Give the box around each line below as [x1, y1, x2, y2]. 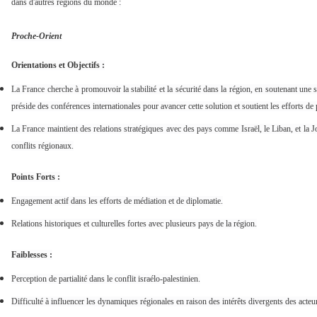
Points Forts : [11, 172, 60, 183]
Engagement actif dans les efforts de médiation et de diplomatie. [11, 196, 223, 207]
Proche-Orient [11, 31, 62, 42]
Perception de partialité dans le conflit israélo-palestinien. [11, 274, 200, 284]
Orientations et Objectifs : [11, 60, 105, 71]
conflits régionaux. [11, 141, 74, 151]
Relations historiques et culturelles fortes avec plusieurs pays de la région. [11, 219, 257, 229]
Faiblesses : [11, 250, 52, 260]
